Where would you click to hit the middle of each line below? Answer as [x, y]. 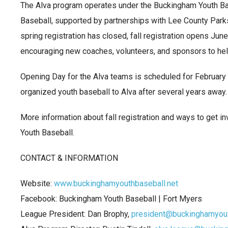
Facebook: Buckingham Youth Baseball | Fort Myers [111, 199]
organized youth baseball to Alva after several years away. [124, 92]
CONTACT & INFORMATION [69, 158]
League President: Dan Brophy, [76, 214]
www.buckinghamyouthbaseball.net [116, 183]
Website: [37, 183]
